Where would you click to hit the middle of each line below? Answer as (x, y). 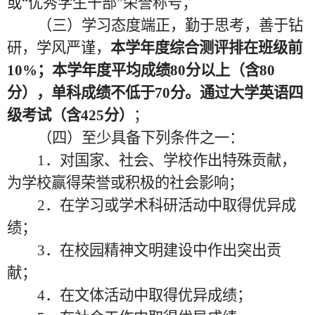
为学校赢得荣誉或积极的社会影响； (125, 183)
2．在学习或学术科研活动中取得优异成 (166, 205)
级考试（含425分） (70, 115)
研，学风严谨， (59, 48)
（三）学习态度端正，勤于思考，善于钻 (170, 25)
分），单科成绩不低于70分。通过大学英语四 (155, 93)
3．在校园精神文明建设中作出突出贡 (159, 250)
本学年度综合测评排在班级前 (206, 48)
